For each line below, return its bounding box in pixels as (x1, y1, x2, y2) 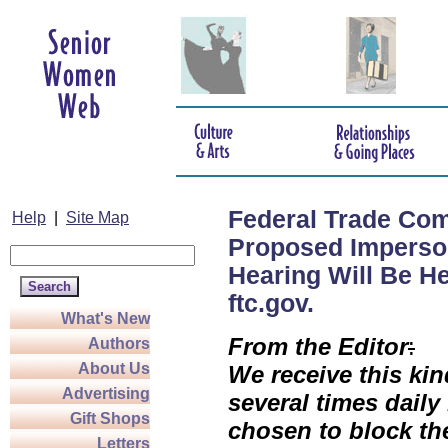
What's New (61, 310, 150, 327)
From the (228, 332, 331, 360)
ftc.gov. (228, 290, 314, 317)
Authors (88, 335, 150, 352)
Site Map (66, 209, 129, 226)
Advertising (62, 385, 150, 402)
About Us (78, 360, 150, 377)
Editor (338, 332, 408, 360)
